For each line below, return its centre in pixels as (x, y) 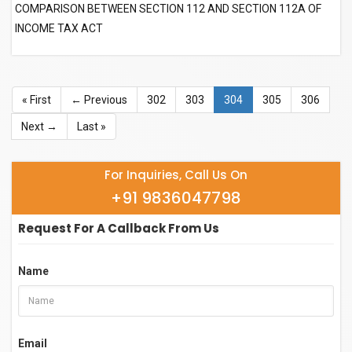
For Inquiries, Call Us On (176, 174)
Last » (92, 126)
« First (37, 99)
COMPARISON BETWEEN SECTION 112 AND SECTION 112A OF (168, 8)
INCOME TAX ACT (59, 28)
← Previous (99, 99)
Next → (39, 126)
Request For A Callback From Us (119, 228)
